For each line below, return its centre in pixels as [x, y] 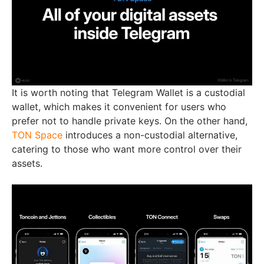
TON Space [37, 135]
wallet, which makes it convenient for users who [119, 106]
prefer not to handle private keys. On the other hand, [130, 121]
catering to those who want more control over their [127, 149]
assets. [27, 163]
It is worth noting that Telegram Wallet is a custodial [128, 92]
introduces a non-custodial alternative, [150, 135]
